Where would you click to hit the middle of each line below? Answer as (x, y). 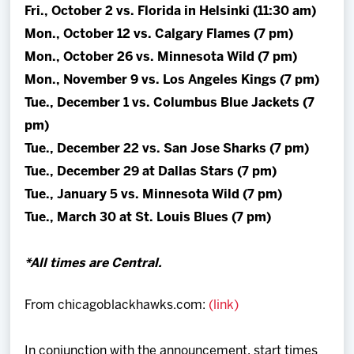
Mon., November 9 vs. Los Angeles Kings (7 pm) (172, 80)
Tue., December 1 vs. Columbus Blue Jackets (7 (170, 103)
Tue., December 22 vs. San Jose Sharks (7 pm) (167, 149)
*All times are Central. (94, 264)
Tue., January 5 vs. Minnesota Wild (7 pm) (154, 195)
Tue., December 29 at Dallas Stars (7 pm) (151, 172)
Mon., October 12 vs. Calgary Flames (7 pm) (159, 34)
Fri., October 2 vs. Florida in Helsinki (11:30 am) (171, 11)
